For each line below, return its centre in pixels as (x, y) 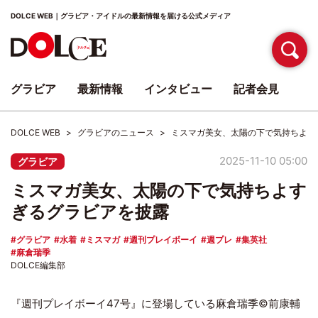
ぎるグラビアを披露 (90, 212)
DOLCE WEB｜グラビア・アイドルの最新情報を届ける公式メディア (121, 16)
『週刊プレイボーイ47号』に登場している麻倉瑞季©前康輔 (155, 303)
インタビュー (178, 89)
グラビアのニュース (116, 132)
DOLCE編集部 (38, 265)
